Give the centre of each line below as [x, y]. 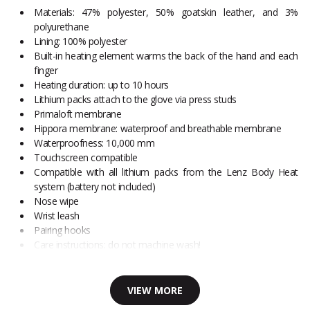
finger [46, 71]
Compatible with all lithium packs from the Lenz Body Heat [166, 172]
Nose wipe [56, 201]
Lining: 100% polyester [81, 42]
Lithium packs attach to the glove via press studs [135, 100]
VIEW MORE [155, 291]
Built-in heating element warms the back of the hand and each [166, 56]
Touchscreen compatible [86, 158]
